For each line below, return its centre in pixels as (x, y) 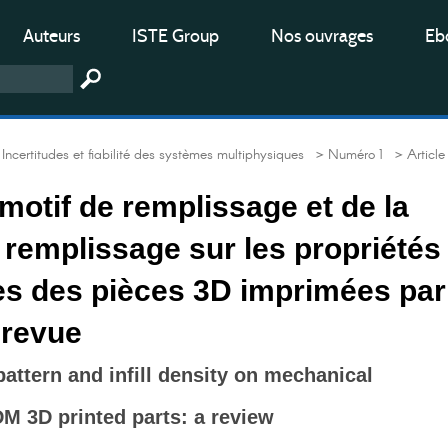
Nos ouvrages (322, 36)
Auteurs (51, 36)
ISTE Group (175, 36)
